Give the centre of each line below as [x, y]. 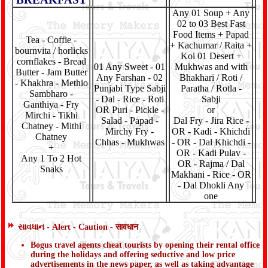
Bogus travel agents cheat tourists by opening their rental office [145, 245]
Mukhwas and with [211, 67]
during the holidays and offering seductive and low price [133, 255]
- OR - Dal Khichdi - [211, 142]
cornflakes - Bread [51, 61]
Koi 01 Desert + [211, 56]
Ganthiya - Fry [51, 104]
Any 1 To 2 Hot [51, 158]
